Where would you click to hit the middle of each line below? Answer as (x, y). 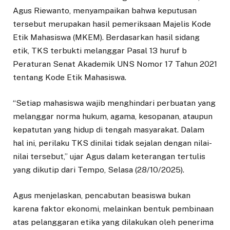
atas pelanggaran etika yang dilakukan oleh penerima (113, 222)
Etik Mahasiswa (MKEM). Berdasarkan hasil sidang (106, 37)
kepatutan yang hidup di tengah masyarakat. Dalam (109, 130)
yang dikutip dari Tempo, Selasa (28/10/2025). (99, 170)
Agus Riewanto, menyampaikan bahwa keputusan (105, 10)
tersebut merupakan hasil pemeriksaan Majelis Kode (112, 24)
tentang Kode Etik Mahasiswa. (70, 77)
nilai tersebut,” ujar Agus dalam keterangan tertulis (109, 157)
